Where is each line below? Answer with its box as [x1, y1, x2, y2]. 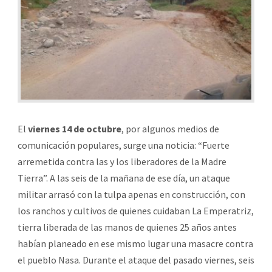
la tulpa [94, 188, 126, 200]
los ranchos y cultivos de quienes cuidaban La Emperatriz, [18, 204, 254, 217]
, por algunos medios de [121, 122, 219, 135]
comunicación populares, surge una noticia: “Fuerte [18, 138, 229, 151]
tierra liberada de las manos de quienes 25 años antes [18, 220, 237, 233]
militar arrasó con [18, 188, 94, 200]
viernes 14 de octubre [28, 122, 121, 135]
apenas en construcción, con [126, 188, 245, 200]
